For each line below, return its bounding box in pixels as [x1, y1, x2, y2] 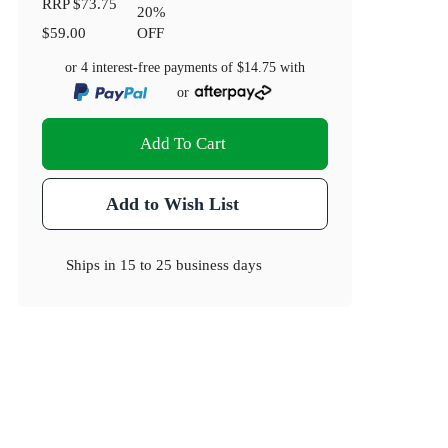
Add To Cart [140, 134, 227, 154]
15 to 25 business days [120, 256, 263, 274]
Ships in [66, 256, 121, 274]
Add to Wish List [105, 194, 239, 215]
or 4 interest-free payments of [65, 60, 238, 76]
